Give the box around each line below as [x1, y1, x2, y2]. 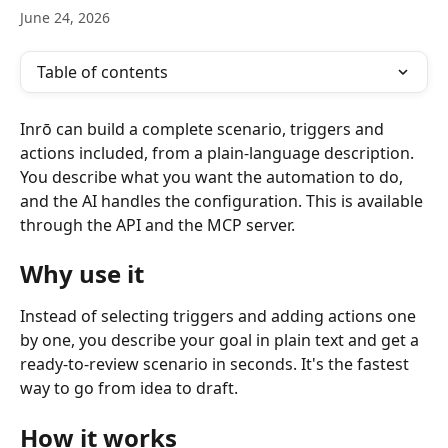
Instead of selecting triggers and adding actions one [20, 305, 420, 328]
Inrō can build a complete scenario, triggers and [20, 118, 388, 140]
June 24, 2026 [20, 8, 110, 27]
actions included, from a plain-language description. [20, 142, 418, 164]
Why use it [20, 257, 144, 291]
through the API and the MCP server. [20, 214, 295, 236]
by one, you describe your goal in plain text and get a [20, 329, 423, 352]
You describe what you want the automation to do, [20, 166, 407, 188]
